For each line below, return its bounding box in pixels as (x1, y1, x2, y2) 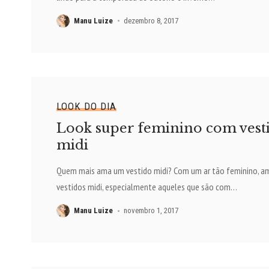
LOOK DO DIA (56, 100, 116, 113)
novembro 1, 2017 (124, 206, 179, 216)
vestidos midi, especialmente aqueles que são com (56, 181, 231, 193)
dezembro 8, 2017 (124, 16, 179, 25)
